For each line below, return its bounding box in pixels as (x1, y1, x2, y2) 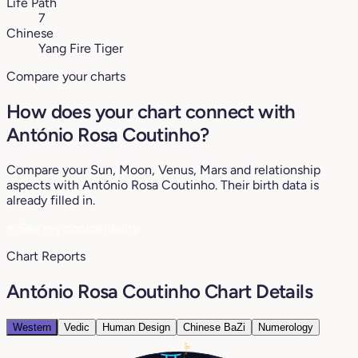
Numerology (258, 320, 313, 333)
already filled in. (6, 192, 95, 208)
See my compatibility (14, 220, 139, 236)
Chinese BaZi (183, 320, 245, 333)
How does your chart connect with (6, 99, 296, 123)
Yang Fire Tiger (38, 41, 123, 57)
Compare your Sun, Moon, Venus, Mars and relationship (6, 161, 320, 177)
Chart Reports (6, 248, 86, 264)
